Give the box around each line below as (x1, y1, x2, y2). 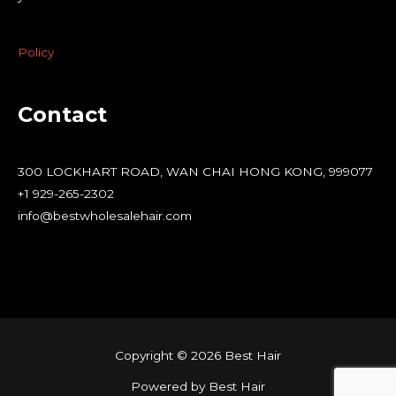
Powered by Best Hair (131, 379, 265, 394)
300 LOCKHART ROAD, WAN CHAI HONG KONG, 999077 (18, 164, 373, 179)
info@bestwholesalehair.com (18, 208, 192, 223)
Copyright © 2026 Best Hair (115, 348, 281, 363)
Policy (18, 44, 54, 59)
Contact (18, 101, 107, 127)
